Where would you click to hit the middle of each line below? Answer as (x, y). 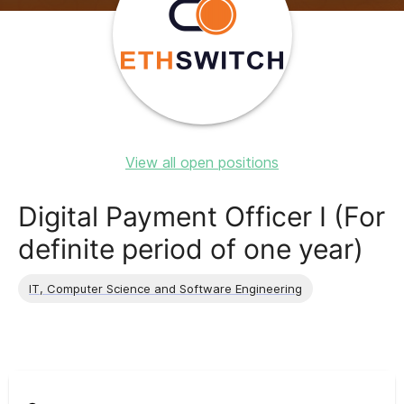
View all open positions (202, 162)
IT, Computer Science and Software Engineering (165, 288)
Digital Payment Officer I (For (202, 216)
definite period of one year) (191, 249)
